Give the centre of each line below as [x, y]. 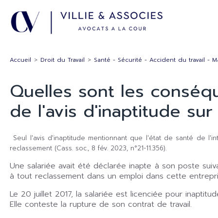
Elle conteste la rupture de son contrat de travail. [101, 204]
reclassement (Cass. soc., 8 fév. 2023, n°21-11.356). [88, 148]
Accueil [20, 60]
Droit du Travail [63, 60]
